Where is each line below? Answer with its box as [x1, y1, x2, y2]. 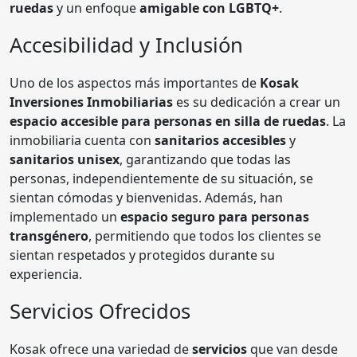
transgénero [10, 226, 88, 245]
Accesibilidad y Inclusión [10, 30, 243, 59]
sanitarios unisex [10, 150, 120, 168]
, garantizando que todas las [120, 150, 291, 168]
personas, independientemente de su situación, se [10, 169, 313, 187]
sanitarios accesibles [155, 131, 286, 149]
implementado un [10, 207, 120, 226]
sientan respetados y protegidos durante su [10, 245, 275, 264]
